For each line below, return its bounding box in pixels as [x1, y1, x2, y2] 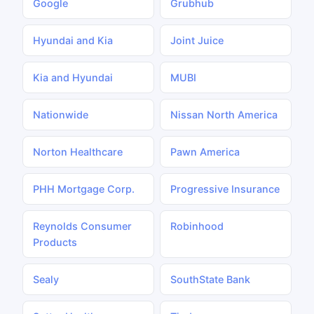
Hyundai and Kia [33, 34, 113, 46]
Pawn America [170, 146, 240, 158]
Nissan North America [170, 109, 278, 121]
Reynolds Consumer [33, 220, 132, 232]
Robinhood [170, 220, 224, 232]
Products [33, 236, 77, 248]
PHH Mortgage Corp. [33, 183, 135, 195]
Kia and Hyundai [33, 71, 113, 83]
